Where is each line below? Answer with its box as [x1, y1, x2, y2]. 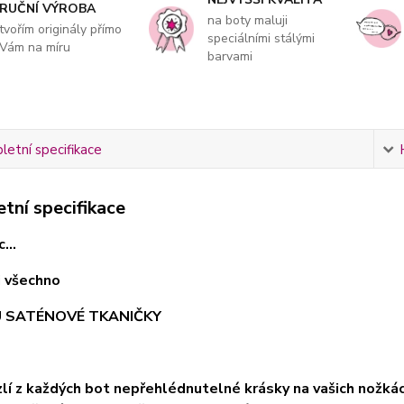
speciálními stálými [207, 30, 315, 48]
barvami [207, 48, 252, 66]
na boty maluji [207, 12, 288, 30]
